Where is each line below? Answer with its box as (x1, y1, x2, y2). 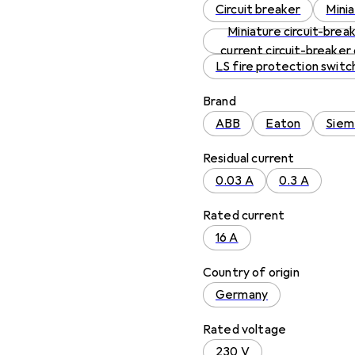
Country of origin (203, 265, 300, 281)
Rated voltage (203, 322, 287, 338)
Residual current (203, 151, 295, 166)
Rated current (203, 208, 285, 223)
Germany (216, 287, 269, 303)
